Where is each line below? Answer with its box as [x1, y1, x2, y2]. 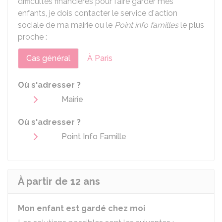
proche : [18, 32, 47, 42]
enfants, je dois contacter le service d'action [18, 8, 177, 18]
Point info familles [114, 20, 178, 30]
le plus [178, 20, 204, 30]
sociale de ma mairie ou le [18, 20, 114, 30]
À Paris [87, 54, 112, 63]
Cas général [26, 54, 70, 63]
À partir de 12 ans [18, 175, 100, 187]
